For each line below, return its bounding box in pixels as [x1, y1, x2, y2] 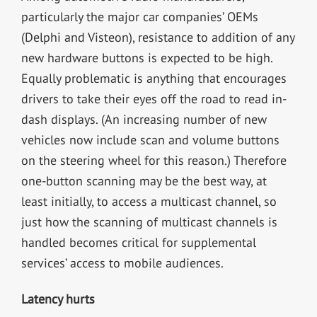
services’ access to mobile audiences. [21, 255, 224, 272]
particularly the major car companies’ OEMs [21, 8, 258, 25]
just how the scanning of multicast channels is [21, 214, 277, 231]
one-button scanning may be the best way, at [21, 173, 267, 190]
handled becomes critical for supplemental [21, 234, 256, 251]
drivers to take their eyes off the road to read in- [21, 91, 287, 108]
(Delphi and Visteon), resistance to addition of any [21, 29, 294, 46]
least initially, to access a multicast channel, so [21, 193, 277, 210]
